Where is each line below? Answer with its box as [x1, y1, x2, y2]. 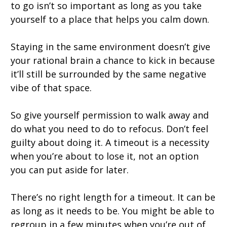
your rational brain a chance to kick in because [11, 54, 215, 67]
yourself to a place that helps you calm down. [11, 13, 209, 26]
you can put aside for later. [11, 164, 129, 176]
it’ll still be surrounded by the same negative [11, 68, 206, 81]
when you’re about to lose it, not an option [11, 150, 199, 163]
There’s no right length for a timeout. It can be [11, 191, 215, 204]
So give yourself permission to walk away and [11, 109, 209, 122]
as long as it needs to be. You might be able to [11, 205, 214, 217]
